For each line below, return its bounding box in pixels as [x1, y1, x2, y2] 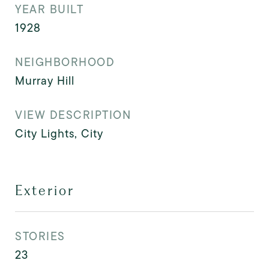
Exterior [15, 183, 74, 198]
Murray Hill [15, 73, 74, 89]
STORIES [15, 228, 65, 244]
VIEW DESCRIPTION [15, 107, 131, 123]
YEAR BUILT [15, 1, 83, 17]
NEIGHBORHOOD [15, 54, 115, 70]
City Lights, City [15, 125, 103, 142]
